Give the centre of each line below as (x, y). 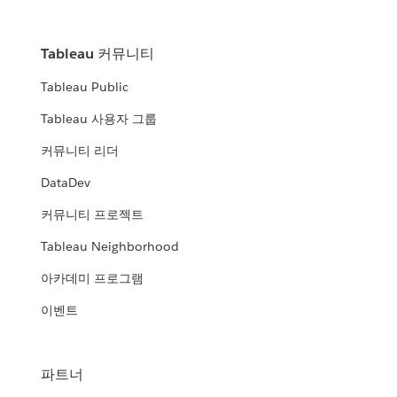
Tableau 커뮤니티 (98, 54)
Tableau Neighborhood (110, 247)
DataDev (66, 183)
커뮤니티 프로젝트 (93, 215)
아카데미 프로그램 (93, 279)
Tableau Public (85, 87)
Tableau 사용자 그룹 (99, 119)
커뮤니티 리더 (80, 151)
